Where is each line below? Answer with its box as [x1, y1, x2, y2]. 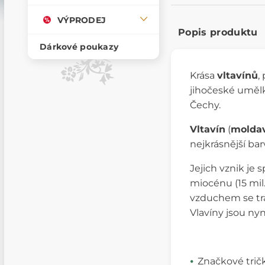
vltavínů [217, 70, 258, 82]
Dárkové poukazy [40, 41, 119, 53]
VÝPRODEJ [57, 14, 106, 25]
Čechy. [190, 99, 221, 111]
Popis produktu [178, 27, 258, 38]
